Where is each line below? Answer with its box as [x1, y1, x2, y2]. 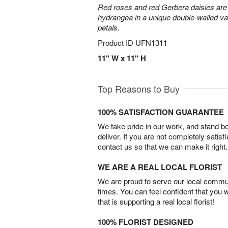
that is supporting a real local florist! [98, 196, 214, 207]
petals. [98, 22, 120, 33]
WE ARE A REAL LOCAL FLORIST [98, 161, 222, 173]
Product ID [98, 37, 135, 48]
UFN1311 [135, 37, 167, 48]
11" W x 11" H [98, 52, 146, 64]
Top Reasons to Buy [98, 82, 180, 95]
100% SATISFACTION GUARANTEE [98, 106, 224, 118]
